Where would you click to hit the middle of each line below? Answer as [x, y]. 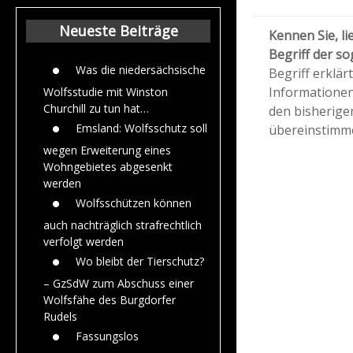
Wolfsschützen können [134, 203]
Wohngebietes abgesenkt [108, 166]
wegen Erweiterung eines [107, 150]
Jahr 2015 [265, 22]
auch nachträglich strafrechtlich [123, 225]
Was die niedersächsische [141, 69]
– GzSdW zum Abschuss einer [119, 283]
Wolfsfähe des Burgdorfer [110, 299]
